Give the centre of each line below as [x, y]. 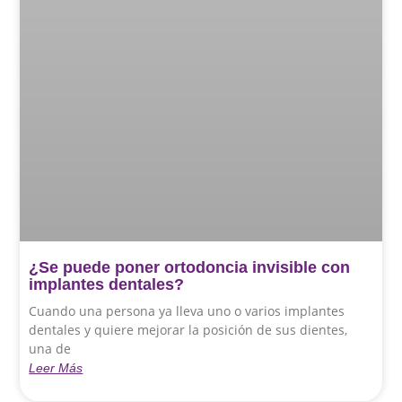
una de [50, 348]
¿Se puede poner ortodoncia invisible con [190, 267]
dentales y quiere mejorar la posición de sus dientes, [188, 329]
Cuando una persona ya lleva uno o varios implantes [187, 310]
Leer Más [56, 367]
